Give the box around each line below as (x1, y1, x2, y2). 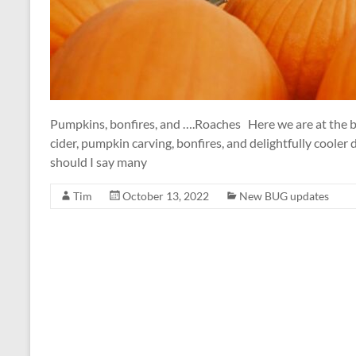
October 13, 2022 (122, 189, 209, 203)
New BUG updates (239, 189, 329, 203)
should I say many (50, 154, 147, 170)
